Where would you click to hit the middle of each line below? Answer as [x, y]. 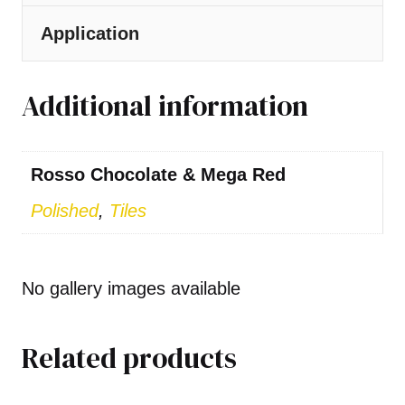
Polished [65, 211]
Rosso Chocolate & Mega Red [158, 175]
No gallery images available [131, 289]
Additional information [165, 106]
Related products [129, 358]
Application [90, 33]
